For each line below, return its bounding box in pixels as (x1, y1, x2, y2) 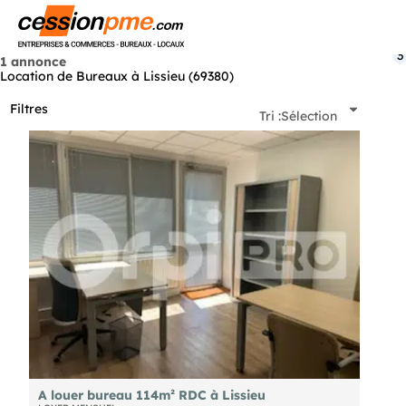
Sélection (281, 107, 337, 124)
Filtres (10, 101, 48, 118)
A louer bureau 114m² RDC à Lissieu (37, 386, 266, 403)
